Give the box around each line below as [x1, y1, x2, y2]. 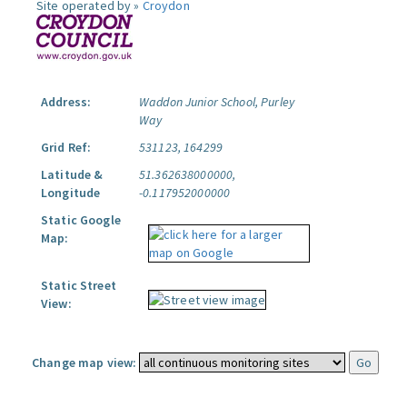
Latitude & [41, 166, 104, 183]
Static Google [41, 212, 121, 228]
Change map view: [32, 354, 137, 371]
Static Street [41, 277, 116, 293]
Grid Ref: [41, 139, 92, 155]
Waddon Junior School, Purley [139, 94, 294, 110]
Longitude [41, 184, 101, 201]
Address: [41, 94, 92, 110]
